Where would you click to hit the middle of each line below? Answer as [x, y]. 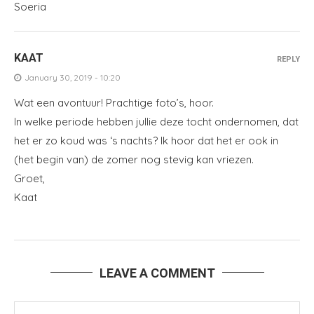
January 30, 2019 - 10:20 [73, 77]
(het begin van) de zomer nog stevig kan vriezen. [134, 159]
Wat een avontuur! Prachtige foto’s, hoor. [114, 102]
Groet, [29, 178]
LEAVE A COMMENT [157, 273]
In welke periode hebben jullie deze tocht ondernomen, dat [156, 121]
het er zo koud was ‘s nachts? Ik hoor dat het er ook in [146, 140]
